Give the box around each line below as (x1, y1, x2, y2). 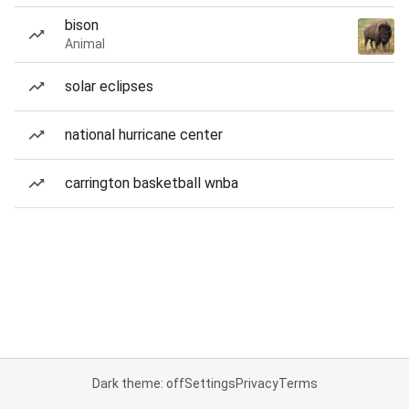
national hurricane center (65, 126, 223, 143)
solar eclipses (65, 78, 153, 95)
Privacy (235, 376, 278, 391)
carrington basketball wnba (65, 174, 238, 192)
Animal (65, 37, 105, 51)
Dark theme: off (91, 376, 184, 391)
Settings (184, 376, 236, 391)
